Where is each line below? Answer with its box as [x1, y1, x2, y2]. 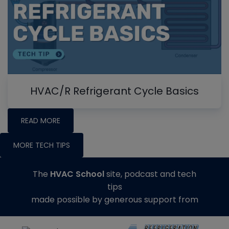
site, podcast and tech [104, 168, 196, 180]
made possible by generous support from [31, 193, 198, 205]
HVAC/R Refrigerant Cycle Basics [30, 83, 199, 98]
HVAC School [50, 168, 104, 180]
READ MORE [21, 115, 60, 126]
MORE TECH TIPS [13, 140, 70, 150]
